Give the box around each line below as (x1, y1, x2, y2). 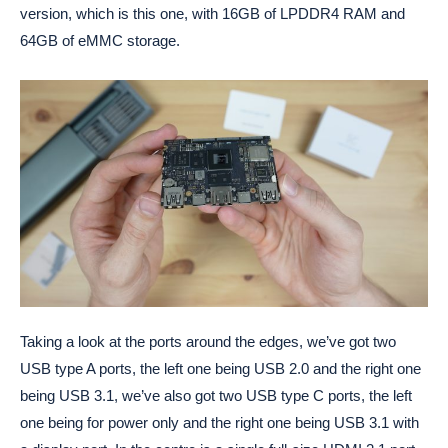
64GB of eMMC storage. (20, 31, 180, 49)
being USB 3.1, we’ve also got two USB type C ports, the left (20, 387, 412, 405)
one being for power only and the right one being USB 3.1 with (20, 414, 419, 432)
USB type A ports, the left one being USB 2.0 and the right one (20, 360, 421, 378)
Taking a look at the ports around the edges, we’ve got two (20, 333, 396, 351)
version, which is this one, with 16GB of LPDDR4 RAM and (20, 4, 405, 22)
